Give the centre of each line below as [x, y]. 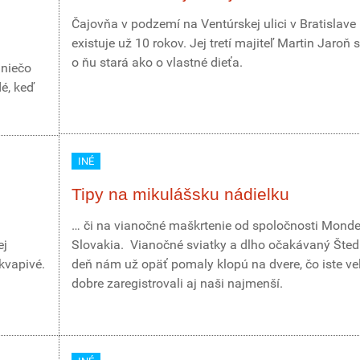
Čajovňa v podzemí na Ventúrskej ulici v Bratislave [214, 24]
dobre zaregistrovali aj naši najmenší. [177, 283]
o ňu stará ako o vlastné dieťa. [157, 62]
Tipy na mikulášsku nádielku [180, 194]
